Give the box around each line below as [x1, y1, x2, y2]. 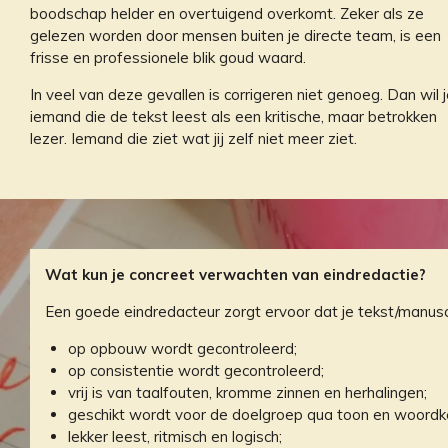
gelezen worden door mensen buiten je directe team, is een [30, 25, 441, 45]
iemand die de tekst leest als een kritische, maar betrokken [30, 106, 437, 126]
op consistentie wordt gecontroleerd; [67, 360, 324, 380]
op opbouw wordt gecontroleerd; [67, 338, 297, 358]
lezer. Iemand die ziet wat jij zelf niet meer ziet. [30, 128, 357, 148]
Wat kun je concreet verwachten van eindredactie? [45, 264, 426, 284]
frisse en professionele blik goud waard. [30, 47, 306, 67]
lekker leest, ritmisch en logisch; [67, 426, 282, 446]
